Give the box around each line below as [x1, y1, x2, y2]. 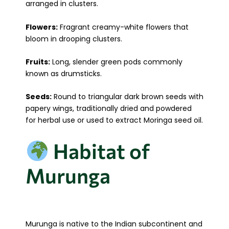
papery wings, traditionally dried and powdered [26, 103, 192, 114]
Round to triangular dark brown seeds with [52, 91, 203, 102]
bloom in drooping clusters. [26, 33, 122, 44]
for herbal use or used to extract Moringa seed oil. [26, 115, 203, 126]
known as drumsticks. [26, 68, 102, 79]
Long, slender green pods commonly [50, 57, 182, 67]
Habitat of [49, 138, 150, 163]
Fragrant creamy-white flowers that [58, 21, 189, 32]
